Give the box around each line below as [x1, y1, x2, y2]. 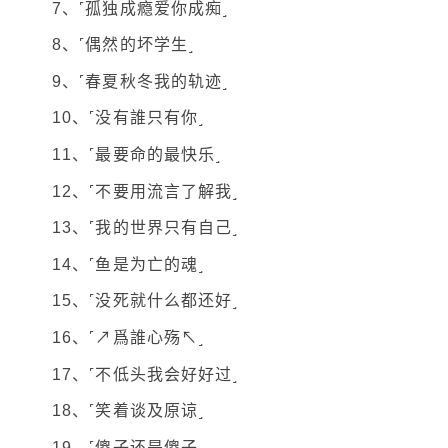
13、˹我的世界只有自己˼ [52, 219, 239, 237]
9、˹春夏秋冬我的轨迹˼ [52, 72, 229, 90]
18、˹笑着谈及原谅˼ [52, 402, 205, 420]
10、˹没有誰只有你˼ [52, 109, 205, 127]
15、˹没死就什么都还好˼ [52, 292, 239, 310]
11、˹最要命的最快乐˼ [52, 145, 222, 163]
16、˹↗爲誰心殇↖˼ [52, 328, 205, 346]
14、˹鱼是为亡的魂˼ [52, 255, 205, 273]
